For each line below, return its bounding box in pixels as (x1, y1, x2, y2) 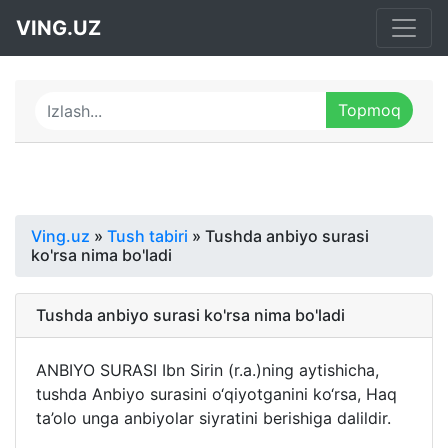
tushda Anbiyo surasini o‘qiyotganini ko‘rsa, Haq (36, 384, 397, 404)
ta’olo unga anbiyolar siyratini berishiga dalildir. (36, 408, 391, 428)
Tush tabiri (107, 226, 188, 246)
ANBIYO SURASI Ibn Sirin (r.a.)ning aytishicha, (36, 360, 379, 380)
